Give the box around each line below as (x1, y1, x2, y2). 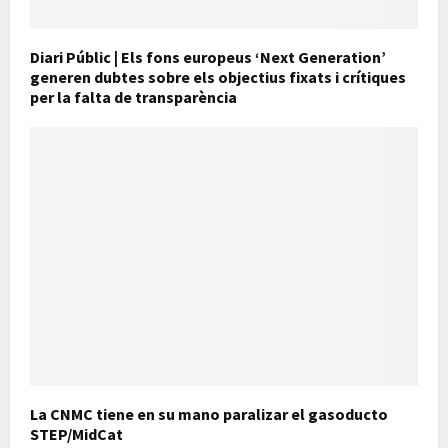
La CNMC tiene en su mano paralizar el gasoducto (30, 403, 388, 424)
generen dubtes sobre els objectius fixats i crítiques (30, 67, 406, 88)
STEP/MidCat (30, 423, 123, 444)
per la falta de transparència (30, 87, 237, 108)
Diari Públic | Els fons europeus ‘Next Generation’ (30, 47, 386, 68)
